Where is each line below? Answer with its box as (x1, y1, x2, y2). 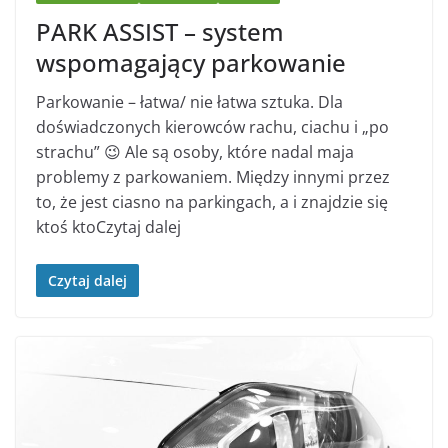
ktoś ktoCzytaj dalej (36, 216, 181, 239)
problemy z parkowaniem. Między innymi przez (36, 166, 390, 189)
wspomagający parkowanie (36, 46, 346, 80)
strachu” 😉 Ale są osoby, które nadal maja (36, 141, 354, 164)
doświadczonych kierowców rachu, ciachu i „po (36, 116, 389, 139)
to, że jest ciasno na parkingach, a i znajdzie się (36, 191, 388, 214)
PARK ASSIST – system (36, 15, 284, 49)
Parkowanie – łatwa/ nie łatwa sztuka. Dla (36, 91, 343, 114)
